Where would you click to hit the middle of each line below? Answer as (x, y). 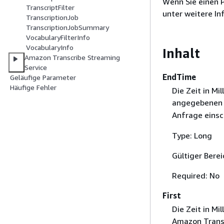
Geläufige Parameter (43, 77)
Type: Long (192, 135)
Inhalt (181, 53)
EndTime (179, 77)
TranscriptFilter (50, 7)
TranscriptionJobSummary (67, 27)
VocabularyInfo (50, 47)
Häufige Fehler (33, 87)
